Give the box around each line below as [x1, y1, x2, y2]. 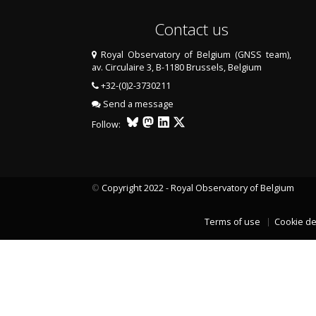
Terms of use [205, 215, 260, 228]
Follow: [92, 118, 127, 130]
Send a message [103, 97, 174, 110]
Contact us [154, 18, 229, 40]
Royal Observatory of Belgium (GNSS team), [100, 48, 291, 61]
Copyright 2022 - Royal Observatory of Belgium [102, 181, 294, 194]
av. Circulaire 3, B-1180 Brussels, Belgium [92, 61, 262, 73]
